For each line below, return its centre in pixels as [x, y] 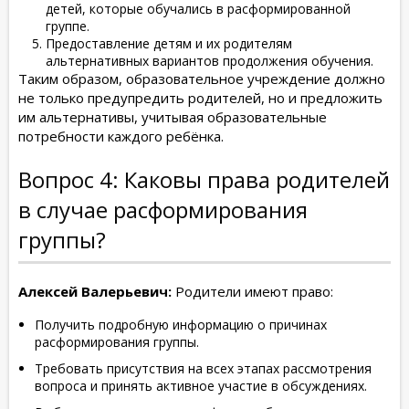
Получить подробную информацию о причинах [181, 325]
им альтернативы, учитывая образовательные [173, 117]
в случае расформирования [163, 210]
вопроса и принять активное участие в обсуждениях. [201, 386]
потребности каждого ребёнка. [121, 136]
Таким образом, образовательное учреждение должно [202, 79]
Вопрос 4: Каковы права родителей [204, 180]
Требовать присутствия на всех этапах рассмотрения [203, 369]
